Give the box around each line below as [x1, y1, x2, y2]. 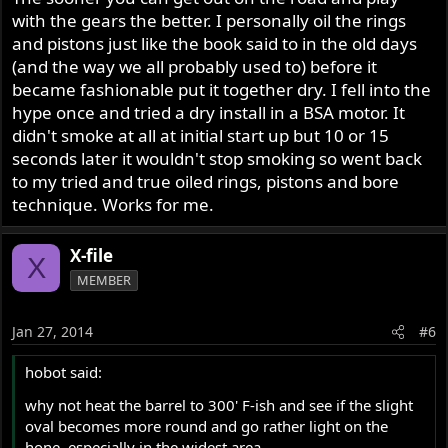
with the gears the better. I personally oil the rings [12, 9, 407, 33]
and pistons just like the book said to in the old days [12, 32, 418, 56]
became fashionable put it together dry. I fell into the [12, 78, 432, 102]
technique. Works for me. [12, 193, 215, 217]
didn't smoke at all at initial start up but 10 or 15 [12, 124, 390, 148]
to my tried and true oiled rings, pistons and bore [12, 170, 400, 194]
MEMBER [77, 271, 132, 290]
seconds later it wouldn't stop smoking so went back [12, 147, 423, 171]
